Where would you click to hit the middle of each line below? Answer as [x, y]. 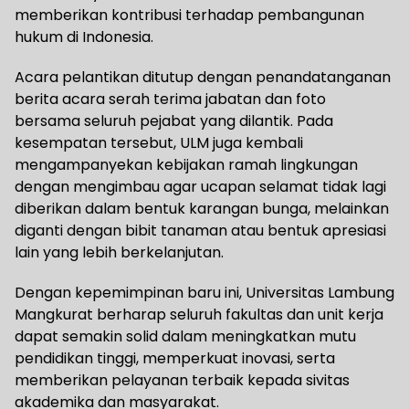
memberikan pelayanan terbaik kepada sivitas [182, 381]
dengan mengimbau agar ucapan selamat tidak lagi [200, 187]
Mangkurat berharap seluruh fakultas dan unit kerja [199, 315]
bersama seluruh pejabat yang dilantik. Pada [174, 121]
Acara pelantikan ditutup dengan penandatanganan [203, 78]
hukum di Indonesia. [84, 37]
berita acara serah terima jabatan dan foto [170, 100]
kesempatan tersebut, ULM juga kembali [159, 143]
